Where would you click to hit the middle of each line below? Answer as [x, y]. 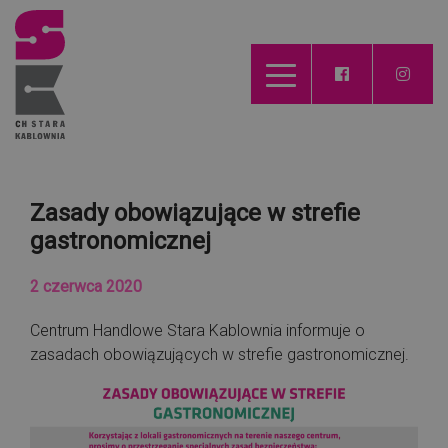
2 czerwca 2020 [86, 286]
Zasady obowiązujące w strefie [195, 212]
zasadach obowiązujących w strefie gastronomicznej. [219, 354]
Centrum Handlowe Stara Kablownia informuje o [197, 330]
